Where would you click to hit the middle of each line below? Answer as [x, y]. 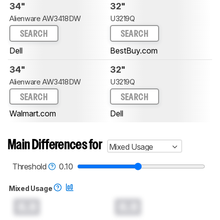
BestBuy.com [134, 50]
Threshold [30, 167]
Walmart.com [33, 114]
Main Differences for [55, 146]
